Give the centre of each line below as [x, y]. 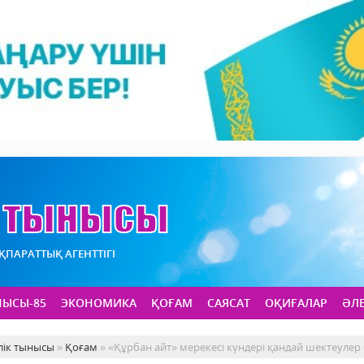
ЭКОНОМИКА [99, 303]
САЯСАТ [229, 303]
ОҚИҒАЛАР [296, 303]
